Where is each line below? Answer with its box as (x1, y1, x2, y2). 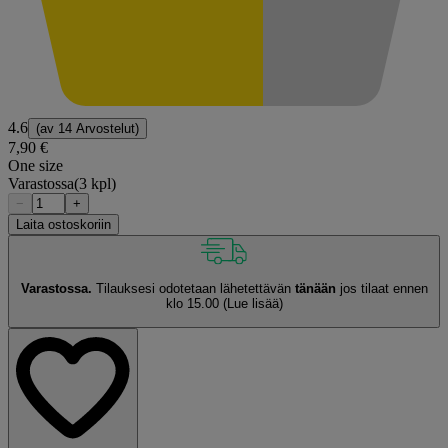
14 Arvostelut (58, 121, 135, 137)
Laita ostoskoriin (16, 217, 111, 233)
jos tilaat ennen (335, 281, 428, 297)
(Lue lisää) (222, 296, 283, 312)
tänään (294, 281, 336, 297)
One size (8, 157, 63, 175)
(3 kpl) (74, 175, 116, 193)
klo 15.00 (165, 296, 223, 312)
